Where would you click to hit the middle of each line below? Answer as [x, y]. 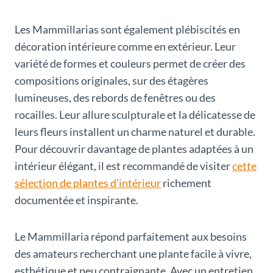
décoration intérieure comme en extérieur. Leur [125, 47]
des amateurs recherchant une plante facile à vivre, [133, 254]
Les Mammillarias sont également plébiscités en [127, 30]
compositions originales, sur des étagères [112, 81]
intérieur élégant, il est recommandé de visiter [123, 166]
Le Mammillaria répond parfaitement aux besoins [131, 237]
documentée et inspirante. [76, 200]
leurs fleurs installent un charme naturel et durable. [135, 132]
